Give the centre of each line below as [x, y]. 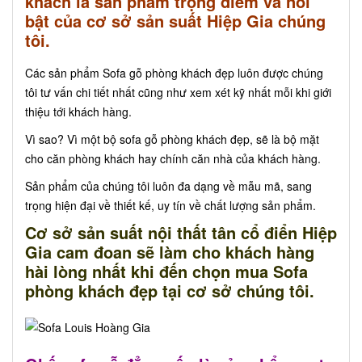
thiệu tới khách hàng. [78, 112]
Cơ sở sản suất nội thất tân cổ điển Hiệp [181, 233]
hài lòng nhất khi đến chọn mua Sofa [166, 271]
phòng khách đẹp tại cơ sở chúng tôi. [170, 291]
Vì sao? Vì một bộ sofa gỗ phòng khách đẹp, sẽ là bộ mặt [172, 139]
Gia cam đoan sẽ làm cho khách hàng [170, 252]
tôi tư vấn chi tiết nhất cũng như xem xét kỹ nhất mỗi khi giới [178, 93]
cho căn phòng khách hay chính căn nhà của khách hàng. [173, 159]
